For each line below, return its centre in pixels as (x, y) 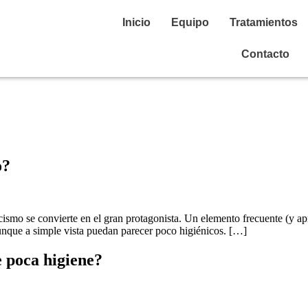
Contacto (265, 54)
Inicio (136, 22)
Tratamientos (263, 22)
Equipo (190, 22)
